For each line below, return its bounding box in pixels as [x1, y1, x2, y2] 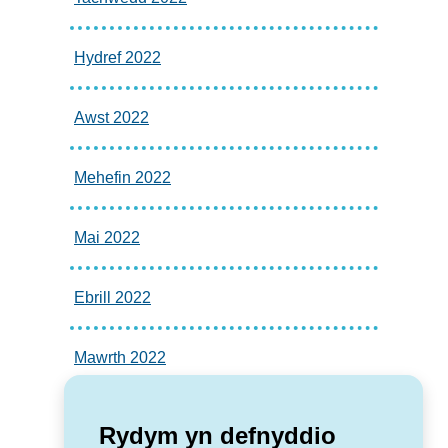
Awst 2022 [74, 108, 149, 126]
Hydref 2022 [74, 48, 161, 66]
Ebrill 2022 [74, 288, 151, 306]
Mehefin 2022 [74, 168, 171, 186]
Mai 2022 [74, 228, 140, 246]
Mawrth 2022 [74, 348, 166, 366]
